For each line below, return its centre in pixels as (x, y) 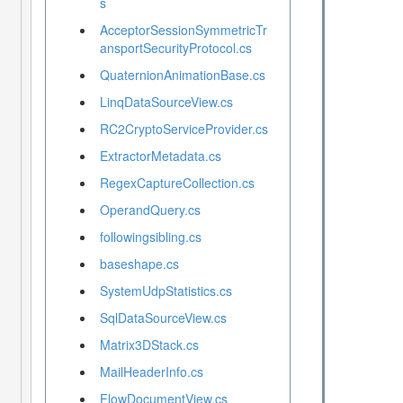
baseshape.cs (139, 264)
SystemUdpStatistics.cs (166, 291)
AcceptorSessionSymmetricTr (183, 30)
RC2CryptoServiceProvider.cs (184, 129)
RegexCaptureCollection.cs (177, 183)
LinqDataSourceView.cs (166, 102)
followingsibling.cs (150, 237)
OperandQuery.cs (150, 210)
